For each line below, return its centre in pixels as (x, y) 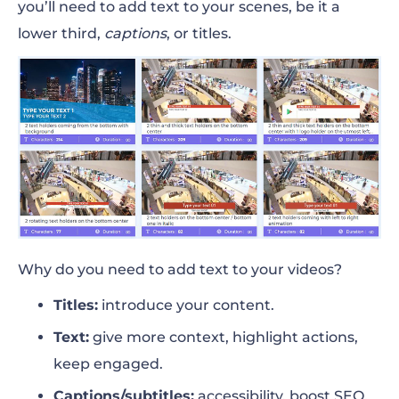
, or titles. (199, 33)
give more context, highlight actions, (224, 337)
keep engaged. (108, 363)
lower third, (61, 33)
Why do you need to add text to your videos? (180, 269)
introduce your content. (186, 305)
